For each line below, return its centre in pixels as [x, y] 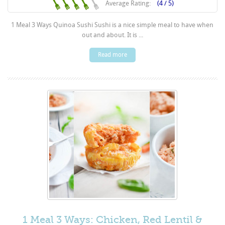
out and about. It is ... [112, 35]
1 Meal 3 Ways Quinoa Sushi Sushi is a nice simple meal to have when [113, 25]
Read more [112, 54]
